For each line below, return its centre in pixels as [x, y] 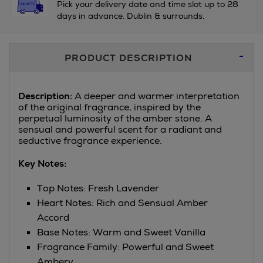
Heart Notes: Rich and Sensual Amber [122, 203]
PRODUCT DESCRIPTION [128, 58]
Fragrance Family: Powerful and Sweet [125, 247]
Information [45, 65]
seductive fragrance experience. [90, 141]
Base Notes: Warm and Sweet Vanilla [121, 232]
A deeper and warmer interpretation [156, 96]
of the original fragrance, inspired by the [109, 107]
